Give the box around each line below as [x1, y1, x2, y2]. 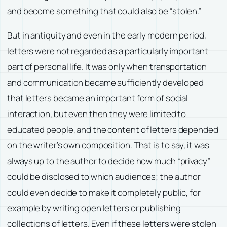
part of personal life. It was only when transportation [7, 61, 207, 73]
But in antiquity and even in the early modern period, [7, 29, 206, 42]
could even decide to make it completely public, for [7, 186, 201, 199]
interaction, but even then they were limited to [7, 108, 186, 120]
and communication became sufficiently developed [7, 77, 204, 89]
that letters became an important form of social [7, 92, 188, 104]
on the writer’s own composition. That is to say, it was [7, 139, 209, 152]
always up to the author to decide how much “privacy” [7, 155, 211, 167]
